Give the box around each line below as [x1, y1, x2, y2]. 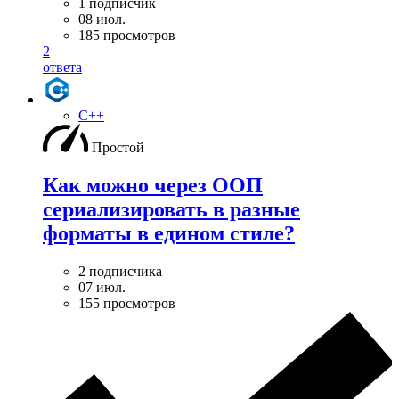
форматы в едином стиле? [43, 222, 295, 246]
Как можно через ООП [43, 174, 263, 198]
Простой [92, 140, 144, 156]
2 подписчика [78, 264, 162, 280]
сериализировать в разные [43, 198, 300, 222]
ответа [43, 60, 82, 76]
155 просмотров [78, 296, 175, 312]
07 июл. [78, 280, 126, 296]
